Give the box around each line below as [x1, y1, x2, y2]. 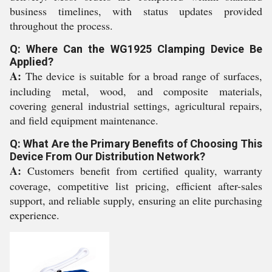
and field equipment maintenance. [10, 113, 158, 127]
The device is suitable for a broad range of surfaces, [21, 69, 262, 83]
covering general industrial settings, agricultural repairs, [10, 98, 262, 113]
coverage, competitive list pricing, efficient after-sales [10, 178, 262, 193]
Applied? [10, 55, 53, 68]
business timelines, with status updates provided [10, 4, 262, 18]
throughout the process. [10, 18, 113, 33]
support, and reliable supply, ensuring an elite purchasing [10, 193, 262, 208]
